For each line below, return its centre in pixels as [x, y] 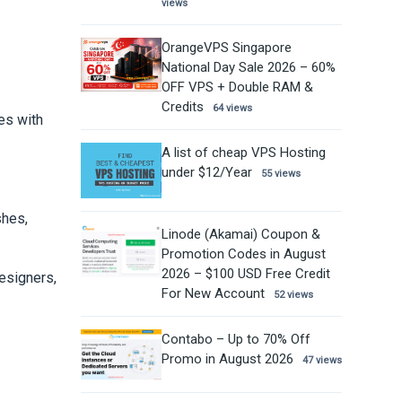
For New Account [213, 294]
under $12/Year [206, 172]
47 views [322, 361]
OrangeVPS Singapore [226, 47]
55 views [280, 173]
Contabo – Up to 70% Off [236, 340]
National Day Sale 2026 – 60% [248, 67]
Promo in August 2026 [227, 359]
